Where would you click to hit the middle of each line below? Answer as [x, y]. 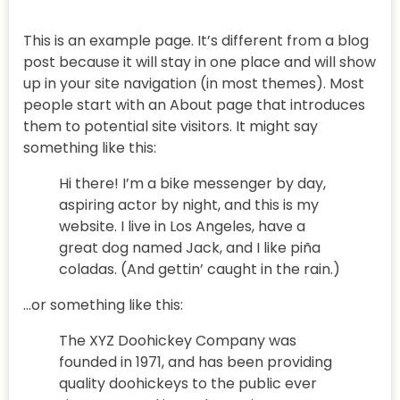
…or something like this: [103, 305]
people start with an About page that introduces [194, 105]
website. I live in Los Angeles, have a [182, 226]
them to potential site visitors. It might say [171, 126]
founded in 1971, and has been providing [196, 362]
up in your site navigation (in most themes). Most [194, 83]
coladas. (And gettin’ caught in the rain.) [200, 269]
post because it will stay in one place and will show [200, 62]
